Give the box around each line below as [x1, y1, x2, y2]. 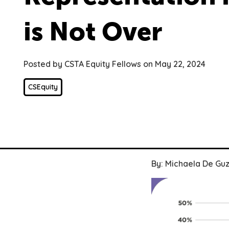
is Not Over [24, 16, 163, 47]
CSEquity [28, 82, 58, 91]
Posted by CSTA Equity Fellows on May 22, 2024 [24, 59, 205, 69]
